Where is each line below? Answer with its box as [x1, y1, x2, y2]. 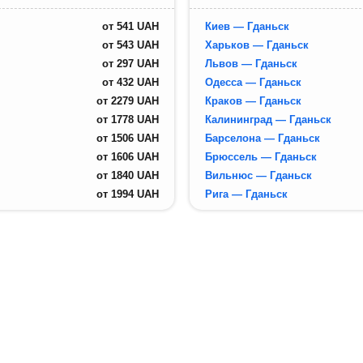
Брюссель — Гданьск [204, 150, 317, 163]
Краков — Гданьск [204, 94, 301, 107]
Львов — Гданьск [204, 57, 297, 70]
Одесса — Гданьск [204, 75, 301, 88]
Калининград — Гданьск [204, 113, 331, 126]
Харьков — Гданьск [204, 38, 309, 51]
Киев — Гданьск [204, 19, 289, 32]
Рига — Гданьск [204, 187, 288, 200]
